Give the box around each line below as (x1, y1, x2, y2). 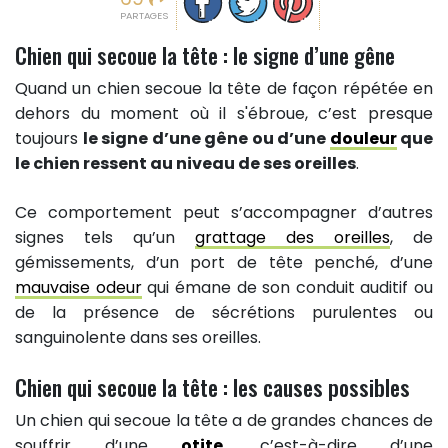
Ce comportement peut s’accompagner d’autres (15, 201, 433, 225)
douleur (329, 127, 397, 151)
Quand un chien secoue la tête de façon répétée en (15, 77, 433, 101)
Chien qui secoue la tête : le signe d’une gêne (15, 38, 395, 72)
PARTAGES (119, 9, 168, 23)
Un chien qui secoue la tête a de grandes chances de (15, 409, 433, 433)
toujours (15, 127, 83, 151)
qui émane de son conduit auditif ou (141, 276, 433, 300)
